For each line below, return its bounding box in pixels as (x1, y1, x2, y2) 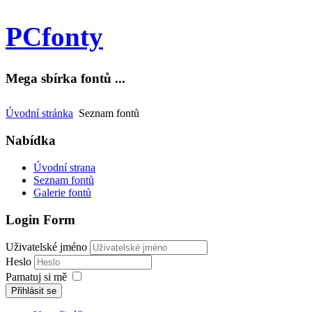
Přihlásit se (11, 286, 56, 297)
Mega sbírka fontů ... (6, 71, 125, 86)
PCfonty (6, 22, 103, 52)
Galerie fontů (33, 186, 91, 198)
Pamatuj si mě (6, 271, 67, 283)
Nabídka (6, 133, 56, 148)
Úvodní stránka (6, 107, 73, 120)
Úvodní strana (33, 161, 95, 173)
